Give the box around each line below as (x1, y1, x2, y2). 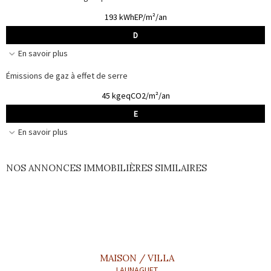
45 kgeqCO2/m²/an (101, 90, 170, 101)
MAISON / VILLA (100, 252, 174, 264)
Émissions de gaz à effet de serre (6, 70, 128, 81)
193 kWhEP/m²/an (104, 11, 167, 22)
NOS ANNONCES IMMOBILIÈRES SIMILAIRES (6, 162, 207, 174)
